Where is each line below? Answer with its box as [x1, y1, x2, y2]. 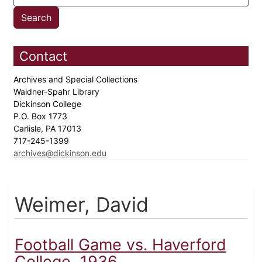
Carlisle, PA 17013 [13, 123, 84, 134]
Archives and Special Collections [13, 74, 140, 85]
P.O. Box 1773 [13, 111, 70, 122]
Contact [19, 49, 67, 64]
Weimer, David [15, 192, 149, 217]
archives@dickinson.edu [13, 148, 106, 158]
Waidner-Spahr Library [13, 87, 102, 97]
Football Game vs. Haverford [15, 235, 226, 255]
